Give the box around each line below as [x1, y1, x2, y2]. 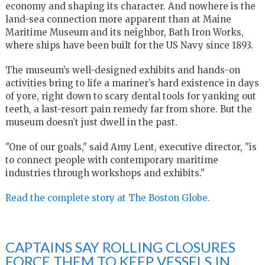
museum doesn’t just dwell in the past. [5, 116, 177, 128]
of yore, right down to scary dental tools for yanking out [5, 90, 256, 102]
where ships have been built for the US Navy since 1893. [5, 39, 253, 51]
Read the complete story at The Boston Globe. [5, 192, 210, 203]
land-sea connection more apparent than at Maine [5, 13, 231, 25]
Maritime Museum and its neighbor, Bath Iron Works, [5, 26, 244, 38]
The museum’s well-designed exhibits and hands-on [5, 64, 240, 76]
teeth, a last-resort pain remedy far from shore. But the [5, 103, 252, 115]
